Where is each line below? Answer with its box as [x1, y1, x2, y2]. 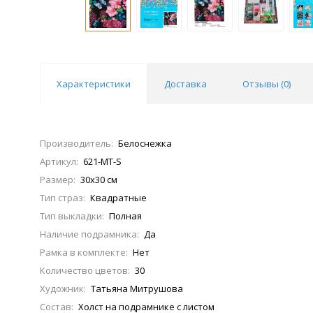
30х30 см [80, 173, 117, 186]
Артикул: [40, 155, 78, 168]
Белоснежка [118, 137, 172, 150]
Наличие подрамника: [40, 228, 139, 240]
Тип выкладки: [40, 210, 104, 222]
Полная [109, 210, 142, 222]
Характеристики [57, 78, 131, 90]
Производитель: [40, 137, 113, 150]
